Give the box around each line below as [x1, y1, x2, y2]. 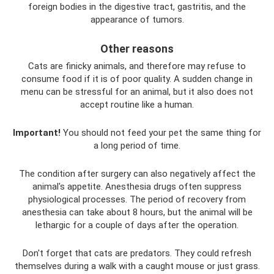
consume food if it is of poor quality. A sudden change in [21, 73, 253, 84]
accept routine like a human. [80, 99, 194, 110]
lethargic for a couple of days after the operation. [35, 220, 239, 231]
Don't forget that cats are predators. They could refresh [23, 248, 251, 259]
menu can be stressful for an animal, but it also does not [21, 86, 253, 97]
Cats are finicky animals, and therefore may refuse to [28, 61, 246, 72]
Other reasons [100, 42, 174, 55]
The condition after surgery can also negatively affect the [18, 168, 256, 179]
